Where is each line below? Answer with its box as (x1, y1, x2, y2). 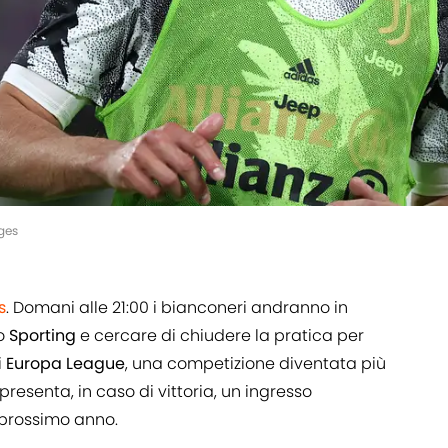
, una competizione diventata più (125, 352, 386, 376)
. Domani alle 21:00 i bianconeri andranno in (6, 296, 348, 320)
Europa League (6, 352, 125, 376)
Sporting (9, 324, 76, 348)
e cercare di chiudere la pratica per (76, 324, 364, 348)
